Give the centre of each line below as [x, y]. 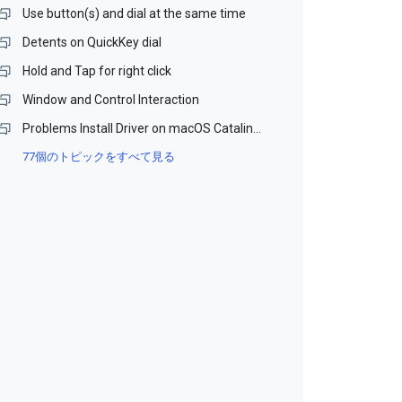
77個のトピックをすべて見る [99, 157]
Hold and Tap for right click [97, 71]
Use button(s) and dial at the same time [135, 13]
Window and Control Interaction [111, 100]
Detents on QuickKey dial [92, 42]
